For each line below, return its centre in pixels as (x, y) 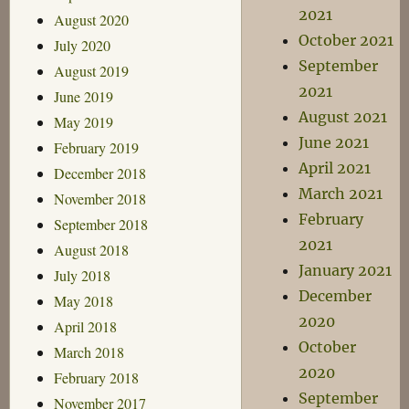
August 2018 (91, 249)
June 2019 (83, 96)
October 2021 (346, 40)
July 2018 (82, 275)
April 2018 (85, 326)
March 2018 (89, 351)
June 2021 (334, 142)
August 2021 (343, 117)
